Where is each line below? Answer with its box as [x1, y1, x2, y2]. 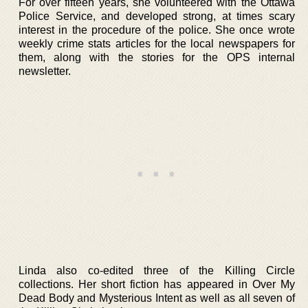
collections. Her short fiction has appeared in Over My [19, 278, 295, 290]
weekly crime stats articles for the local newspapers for [19, 37, 295, 49]
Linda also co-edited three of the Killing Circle [19, 264, 295, 276]
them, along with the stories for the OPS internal [19, 51, 295, 63]
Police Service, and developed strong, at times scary [19, 10, 295, 22]
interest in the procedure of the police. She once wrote [19, 23, 295, 36]
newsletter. [19, 65, 71, 77]
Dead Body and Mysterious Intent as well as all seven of [19, 291, 295, 304]
